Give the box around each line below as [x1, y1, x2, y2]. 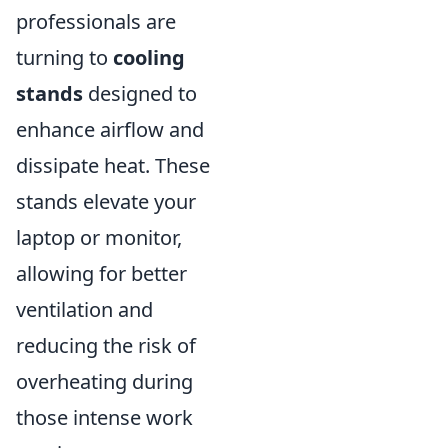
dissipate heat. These [16, 152, 210, 179]
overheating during [16, 368, 193, 395]
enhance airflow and [16, 116, 204, 143]
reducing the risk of [16, 332, 196, 359]
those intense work [16, 404, 193, 431]
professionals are [16, 8, 176, 35]
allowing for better [16, 260, 187, 287]
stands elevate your [16, 188, 196, 215]
